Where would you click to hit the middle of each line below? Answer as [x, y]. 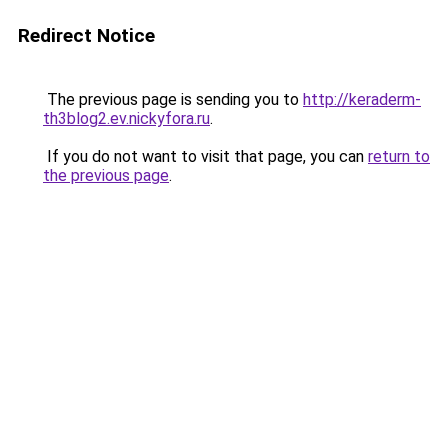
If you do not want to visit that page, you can [205, 156]
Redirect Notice [86, 35]
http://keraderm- [362, 99]
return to [399, 156]
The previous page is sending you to [173, 99]
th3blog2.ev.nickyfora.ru [126, 118]
